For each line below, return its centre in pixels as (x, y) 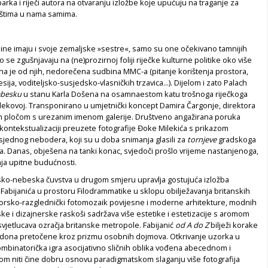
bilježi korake (233, 225)
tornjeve (202, 139)
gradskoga (236, 139)
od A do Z (192, 225)
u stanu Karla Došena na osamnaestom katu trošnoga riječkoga (135, 94)
